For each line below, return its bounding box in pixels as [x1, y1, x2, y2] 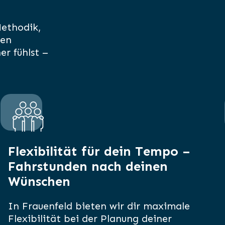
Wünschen [8, 174, 70, 190]
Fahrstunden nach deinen [8, 159, 168, 175]
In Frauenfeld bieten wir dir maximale [8, 200, 190, 212]
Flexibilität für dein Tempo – [8, 144, 190, 160]
